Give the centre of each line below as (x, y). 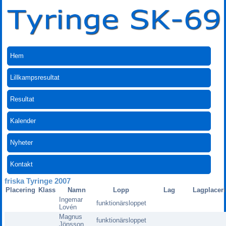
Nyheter (22, 142)
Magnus (70, 216)
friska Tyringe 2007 (37, 181)
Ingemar (71, 199)
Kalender (23, 121)
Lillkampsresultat (35, 77)
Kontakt (22, 164)
